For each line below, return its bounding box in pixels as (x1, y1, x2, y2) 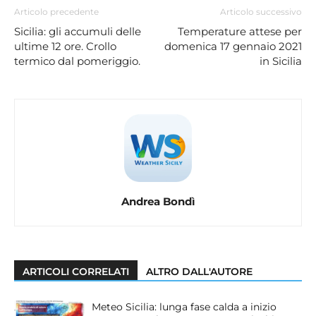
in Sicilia (260, 54, 302, 68)
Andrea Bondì (121, 194, 195, 208)
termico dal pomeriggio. (14, 54, 140, 68)
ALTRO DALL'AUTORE (146, 265, 253, 278)
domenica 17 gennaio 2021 (164, 39, 302, 53)
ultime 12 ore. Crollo (14, 39, 116, 53)
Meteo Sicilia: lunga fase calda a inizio (92, 300, 276, 313)
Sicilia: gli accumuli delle (14, 24, 141, 38)
